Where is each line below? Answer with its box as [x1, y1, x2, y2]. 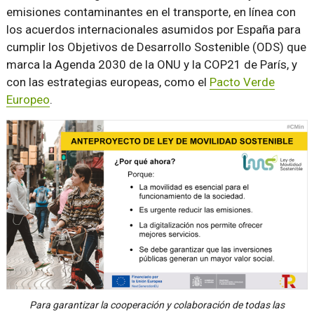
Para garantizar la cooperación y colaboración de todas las [29, 299, 285, 310]
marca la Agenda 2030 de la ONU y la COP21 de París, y [6, 57, 297, 71]
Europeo [6, 93, 50, 107]
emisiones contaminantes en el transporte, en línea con [6, 5, 296, 19]
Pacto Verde [209, 75, 275, 89]
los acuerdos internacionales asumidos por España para [6, 22, 301, 36]
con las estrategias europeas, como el [6, 75, 210, 89]
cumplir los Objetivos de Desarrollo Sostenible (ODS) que [6, 40, 306, 54]
